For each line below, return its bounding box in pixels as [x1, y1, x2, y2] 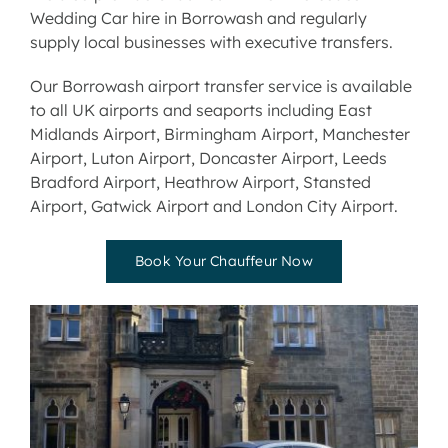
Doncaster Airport [198, 148, 334, 169]
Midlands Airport [29, 124, 156, 145]
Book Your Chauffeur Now [135, 252, 313, 271]
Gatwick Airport [90, 196, 209, 217]
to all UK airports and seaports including [29, 100, 338, 121]
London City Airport [245, 196, 394, 217]
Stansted [302, 172, 371, 193]
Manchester [321, 124, 410, 145]
